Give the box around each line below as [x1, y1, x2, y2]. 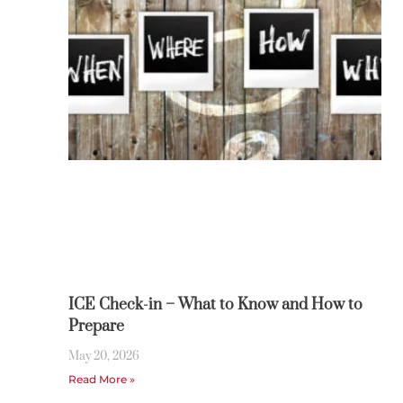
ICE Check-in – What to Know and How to [67, 295, 363, 316]
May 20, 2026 [67, 349, 139, 364]
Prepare [67, 317, 124, 337]
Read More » [67, 372, 135, 387]
